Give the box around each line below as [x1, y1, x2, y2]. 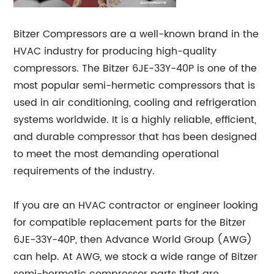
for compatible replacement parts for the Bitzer [13, 215, 246, 231]
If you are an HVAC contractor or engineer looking [13, 198, 259, 214]
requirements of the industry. [13, 163, 155, 180]
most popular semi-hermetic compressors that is [13, 78, 256, 94]
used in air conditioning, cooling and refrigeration [13, 95, 257, 111]
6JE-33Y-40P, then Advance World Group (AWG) [13, 232, 253, 248]
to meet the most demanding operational [13, 146, 220, 163]
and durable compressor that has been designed [13, 129, 257, 146]
